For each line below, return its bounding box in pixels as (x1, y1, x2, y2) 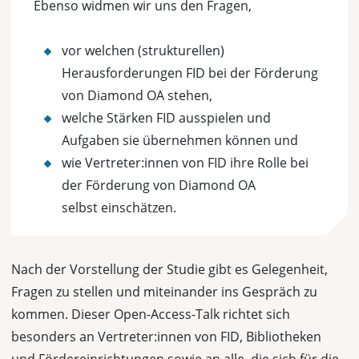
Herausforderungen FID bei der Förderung (62, 64, 318, 82)
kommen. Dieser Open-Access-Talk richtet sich (11, 305, 290, 323)
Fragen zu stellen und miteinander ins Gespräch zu (11, 283, 317, 301)
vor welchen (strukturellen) (62, 42, 224, 59)
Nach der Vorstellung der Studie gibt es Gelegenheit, (11, 260, 328, 278)
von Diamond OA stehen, (62, 87, 212, 104)
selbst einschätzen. (62, 199, 176, 216)
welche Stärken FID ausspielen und (62, 109, 271, 127)
